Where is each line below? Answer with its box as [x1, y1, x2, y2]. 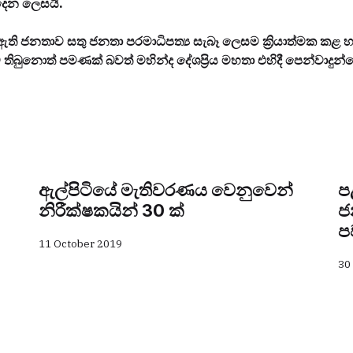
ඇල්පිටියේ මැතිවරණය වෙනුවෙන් [39, 180, 293, 200]
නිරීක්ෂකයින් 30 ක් [39, 200, 184, 221]
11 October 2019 [39, 237, 122, 251]
